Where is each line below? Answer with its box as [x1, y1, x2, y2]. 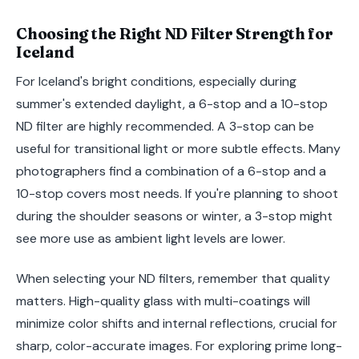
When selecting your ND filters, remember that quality [16, 269, 330, 287]
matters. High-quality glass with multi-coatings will [16, 292, 310, 309]
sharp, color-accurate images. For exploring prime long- [16, 337, 342, 354]
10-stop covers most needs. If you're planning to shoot [16, 185, 338, 203]
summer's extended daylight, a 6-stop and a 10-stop [16, 95, 328, 113]
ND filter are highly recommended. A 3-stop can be [16, 118, 314, 135]
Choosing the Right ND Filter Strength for [16, 23, 333, 43]
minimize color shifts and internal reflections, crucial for [16, 314, 337, 332]
